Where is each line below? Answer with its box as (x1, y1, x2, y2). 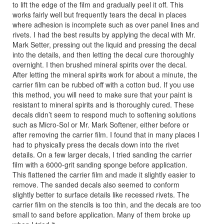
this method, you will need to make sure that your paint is (12, 89, 192, 99)
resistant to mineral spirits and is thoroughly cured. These (12, 99, 194, 109)
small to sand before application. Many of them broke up (12, 209, 190, 219)
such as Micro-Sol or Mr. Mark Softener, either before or (12, 119, 189, 129)
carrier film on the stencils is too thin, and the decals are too (12, 199, 201, 209)
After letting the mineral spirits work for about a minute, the (12, 69, 197, 79)
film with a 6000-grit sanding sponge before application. (12, 159, 187, 169)
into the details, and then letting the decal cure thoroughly (12, 49, 194, 59)
